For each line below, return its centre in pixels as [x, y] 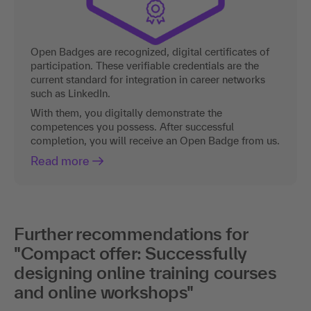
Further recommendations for [131, 234]
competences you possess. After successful [132, 127]
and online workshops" [104, 292]
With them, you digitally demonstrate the [126, 113]
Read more [60, 161]
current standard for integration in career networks [148, 80]
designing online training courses [145, 273]
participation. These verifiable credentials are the [145, 66]
